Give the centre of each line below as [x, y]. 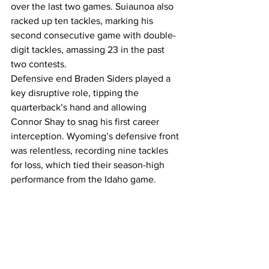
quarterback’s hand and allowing [80, 107]
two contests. [39, 64]
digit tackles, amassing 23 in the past [89, 49]
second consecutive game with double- [93, 35]
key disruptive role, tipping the [76, 92]
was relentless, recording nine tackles [91, 150]
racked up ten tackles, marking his [83, 20]
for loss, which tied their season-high [89, 165]
